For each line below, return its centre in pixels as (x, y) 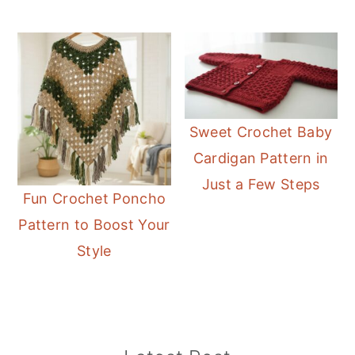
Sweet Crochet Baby (261, 132)
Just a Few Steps (261, 185)
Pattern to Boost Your (94, 225)
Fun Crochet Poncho (94, 199)
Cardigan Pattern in (261, 158)
